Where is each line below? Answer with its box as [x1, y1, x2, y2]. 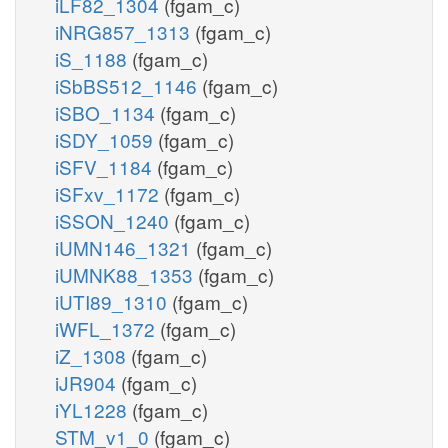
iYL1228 [55, 395, 132, 423]
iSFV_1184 [55, 152, 157, 180]
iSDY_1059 [55, 125, 158, 153]
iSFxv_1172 [55, 179, 164, 207]
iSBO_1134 [55, 98, 160, 126]
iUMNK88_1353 [55, 260, 198, 288]
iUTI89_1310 [55, 287, 172, 315]
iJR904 [55, 368, 121, 396]
